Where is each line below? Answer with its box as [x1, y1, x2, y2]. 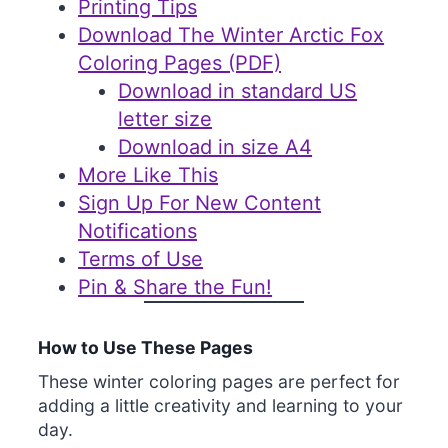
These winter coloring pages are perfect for [38, 371, 401, 393]
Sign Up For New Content [78, 191, 322, 216]
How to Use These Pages [38, 337, 254, 359]
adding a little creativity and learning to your [38, 395, 404, 417]
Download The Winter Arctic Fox [78, 23, 385, 48]
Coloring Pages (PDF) [78, 51, 282, 76]
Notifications [78, 219, 198, 244]
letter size [118, 107, 213, 132]
